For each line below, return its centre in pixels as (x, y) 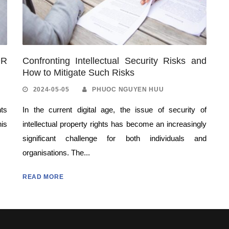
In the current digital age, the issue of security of (114, 109)
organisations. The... (56, 152)
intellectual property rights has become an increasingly (114, 124)
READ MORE (43, 177)
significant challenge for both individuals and (114, 138)
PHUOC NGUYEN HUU (128, 89)
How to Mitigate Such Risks (78, 72)
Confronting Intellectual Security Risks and (114, 61)
